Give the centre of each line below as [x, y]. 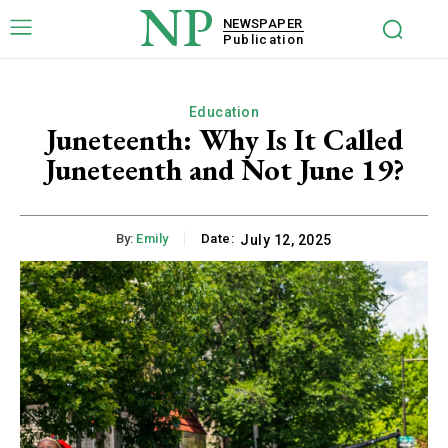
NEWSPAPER [262, 23]
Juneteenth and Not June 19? [224, 169]
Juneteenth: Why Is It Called [224, 139]
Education [224, 112]
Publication [263, 39]
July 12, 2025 [286, 240]
